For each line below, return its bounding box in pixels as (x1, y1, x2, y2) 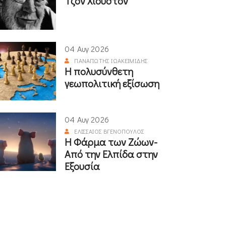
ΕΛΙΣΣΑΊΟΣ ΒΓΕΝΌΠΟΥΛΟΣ (74, 127, 145, 135)
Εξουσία (65, 159, 100, 173)
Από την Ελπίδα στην (65, 147, 158, 160)
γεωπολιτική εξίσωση (65, 76, 159, 90)
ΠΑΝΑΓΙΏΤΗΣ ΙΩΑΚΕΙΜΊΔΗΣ (74, 56, 148, 65)
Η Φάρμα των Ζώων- (65, 135, 157, 148)
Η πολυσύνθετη (65, 64, 133, 78)
